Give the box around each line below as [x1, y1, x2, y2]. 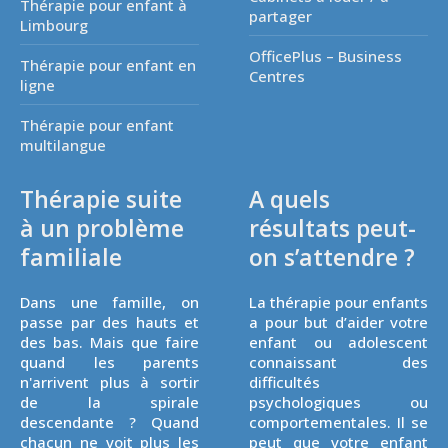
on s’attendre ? [249, 241, 415, 273]
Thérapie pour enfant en [20, 55, 196, 75]
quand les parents [20, 352, 199, 372]
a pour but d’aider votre [249, 312, 428, 332]
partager [249, 6, 312, 26]
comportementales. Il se [249, 412, 428, 432]
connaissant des [249, 352, 428, 372]
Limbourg [20, 15, 88, 35]
